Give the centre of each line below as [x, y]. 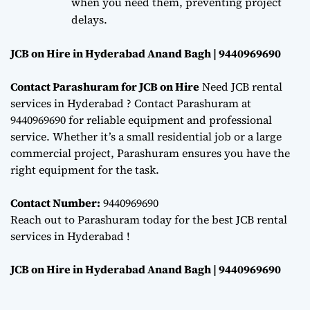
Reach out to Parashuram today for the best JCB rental [149, 219]
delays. [89, 19]
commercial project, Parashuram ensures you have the [150, 153]
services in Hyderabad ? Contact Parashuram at [131, 103]
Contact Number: [55, 202]
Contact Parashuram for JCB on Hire [105, 86]
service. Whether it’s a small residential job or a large [146, 136]
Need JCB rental [241, 86]
